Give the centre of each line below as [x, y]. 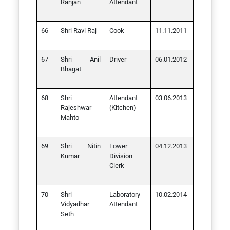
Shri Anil [81, 59]
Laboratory [125, 194]
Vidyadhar [75, 204]
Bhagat [71, 69]
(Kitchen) [123, 108]
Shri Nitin [81, 146]
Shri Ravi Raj [79, 31]
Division [121, 156]
